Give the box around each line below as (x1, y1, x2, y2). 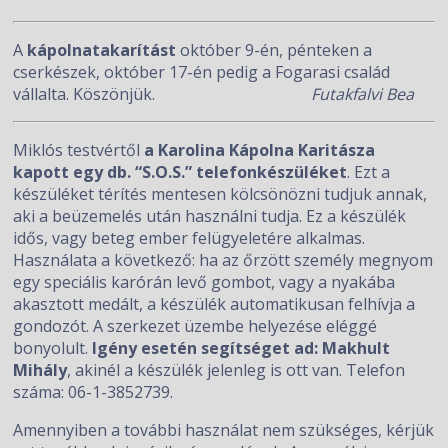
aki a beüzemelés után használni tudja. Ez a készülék (13, 205, 407, 227)
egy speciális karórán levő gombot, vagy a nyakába (13, 271, 396, 293)
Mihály (13, 359, 68, 381)
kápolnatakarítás (27, 39, 169, 61)
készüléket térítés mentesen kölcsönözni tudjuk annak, (13, 183, 428, 205)
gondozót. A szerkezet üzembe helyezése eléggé (13, 315, 378, 337)
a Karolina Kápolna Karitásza (144, 139, 376, 161)
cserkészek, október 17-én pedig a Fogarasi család (13, 61, 391, 83)
